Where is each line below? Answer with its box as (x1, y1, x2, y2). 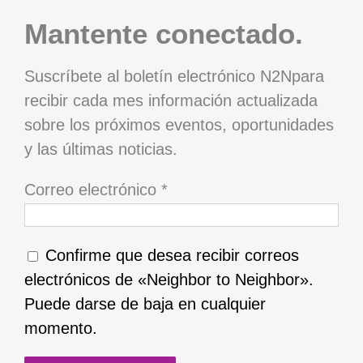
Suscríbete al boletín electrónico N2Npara (23, 66, 324, 85)
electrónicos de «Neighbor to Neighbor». (23, 271, 314, 289)
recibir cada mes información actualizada (23, 91, 318, 109)
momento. (23, 319, 97, 338)
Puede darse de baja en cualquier (23, 295, 266, 314)
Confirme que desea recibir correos (40, 246, 299, 265)
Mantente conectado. (23, 17, 303, 49)
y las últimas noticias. (23, 139, 177, 158)
